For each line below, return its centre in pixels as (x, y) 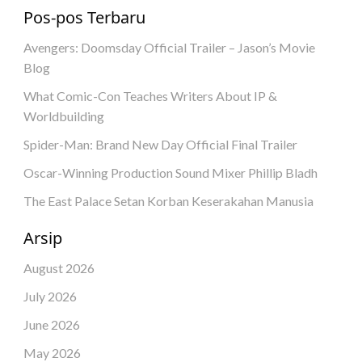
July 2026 (50, 296)
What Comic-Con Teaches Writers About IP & (150, 95)
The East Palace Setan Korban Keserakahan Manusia (168, 200)
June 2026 (51, 324)
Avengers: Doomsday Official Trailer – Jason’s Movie (169, 47)
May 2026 (52, 352)
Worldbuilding (63, 116)
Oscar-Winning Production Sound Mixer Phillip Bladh (170, 172)
